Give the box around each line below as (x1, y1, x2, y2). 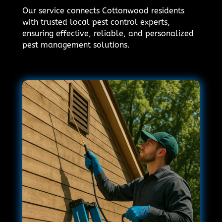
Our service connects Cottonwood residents (22, 5, 184, 15)
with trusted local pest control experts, (22, 17, 170, 27)
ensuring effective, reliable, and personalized (22, 28, 194, 38)
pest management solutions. (22, 40, 130, 50)
